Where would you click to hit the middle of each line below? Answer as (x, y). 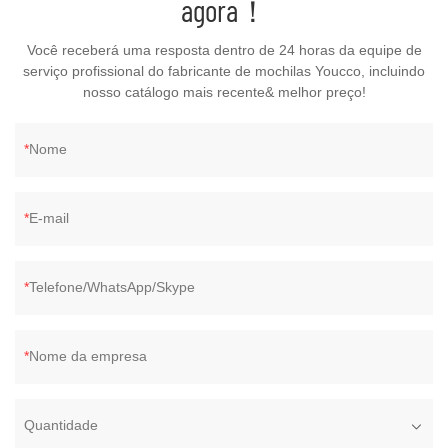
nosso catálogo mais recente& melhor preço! (224, 92)
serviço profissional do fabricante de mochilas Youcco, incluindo (224, 71)
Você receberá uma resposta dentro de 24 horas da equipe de (224, 50)
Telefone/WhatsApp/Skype (112, 287)
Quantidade (61, 425)
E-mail (49, 218)
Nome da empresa (88, 356)
